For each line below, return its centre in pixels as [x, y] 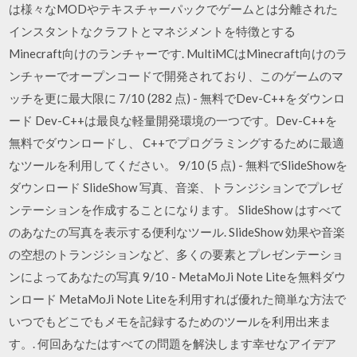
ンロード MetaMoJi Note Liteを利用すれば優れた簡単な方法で [178, 299]
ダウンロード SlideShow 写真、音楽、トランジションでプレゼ [176, 187]
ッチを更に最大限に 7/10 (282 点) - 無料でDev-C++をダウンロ [177, 98]
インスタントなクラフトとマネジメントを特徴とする [153, 31]
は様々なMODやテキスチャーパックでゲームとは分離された [174, 9]
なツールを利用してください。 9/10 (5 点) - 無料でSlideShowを [178, 165]
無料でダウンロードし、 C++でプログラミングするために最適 [177, 143]
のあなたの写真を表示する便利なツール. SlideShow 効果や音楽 [177, 232]
